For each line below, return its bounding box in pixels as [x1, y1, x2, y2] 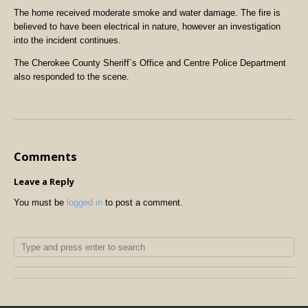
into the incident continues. [14, 35, 121, 46]
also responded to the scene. [14, 71, 129, 82]
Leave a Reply [14, 175, 74, 188]
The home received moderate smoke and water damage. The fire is [14, 8, 280, 19]
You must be [14, 197, 67, 208]
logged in [67, 197, 102, 208]
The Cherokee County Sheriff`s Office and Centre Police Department [14, 57, 286, 68]
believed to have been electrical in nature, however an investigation [14, 21, 280, 32]
